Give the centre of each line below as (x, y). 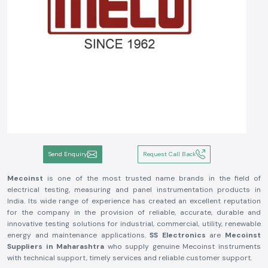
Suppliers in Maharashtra (56, 246)
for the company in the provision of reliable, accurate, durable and (134, 212)
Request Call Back (170, 154)
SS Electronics (180, 235)
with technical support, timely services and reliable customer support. (130, 258)
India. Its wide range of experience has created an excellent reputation (134, 201)
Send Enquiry (68, 154)
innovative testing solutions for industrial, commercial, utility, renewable (134, 224)
